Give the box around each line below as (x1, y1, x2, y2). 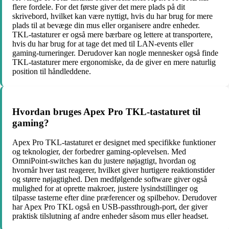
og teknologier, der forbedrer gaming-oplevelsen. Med (12, 147, 186, 156)
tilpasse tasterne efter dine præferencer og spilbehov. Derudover (12, 193, 217, 202)
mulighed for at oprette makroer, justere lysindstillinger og (12, 184, 198, 193)
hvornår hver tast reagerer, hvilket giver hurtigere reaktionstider (12, 166, 215, 175)
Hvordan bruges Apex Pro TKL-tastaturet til (12, 106, 200, 117)
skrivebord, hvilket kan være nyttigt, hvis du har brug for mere (12, 11, 213, 20)
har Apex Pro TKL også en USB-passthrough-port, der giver (12, 202, 208, 212)
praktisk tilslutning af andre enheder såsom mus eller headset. (12, 212, 209, 221)
